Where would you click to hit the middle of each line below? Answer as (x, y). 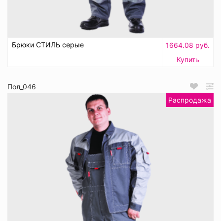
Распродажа (190, 100)
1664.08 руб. (188, 45)
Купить (188, 59)
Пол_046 (22, 86)
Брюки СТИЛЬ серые (48, 44)
